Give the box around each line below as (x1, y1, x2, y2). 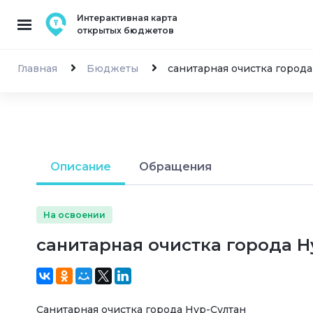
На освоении (43, 209, 105, 220)
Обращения (139, 160, 212, 173)
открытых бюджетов (77, 25, 174, 36)
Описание (50, 160, 111, 173)
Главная (17, 62, 57, 75)
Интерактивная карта (77, 13, 177, 23)
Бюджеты (87, 62, 138, 75)
